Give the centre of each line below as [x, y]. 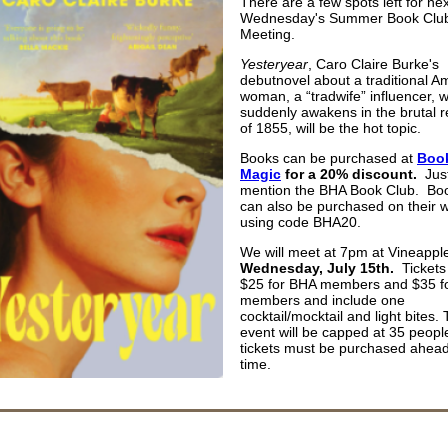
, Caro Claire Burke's [373, 64]
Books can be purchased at [328, 158]
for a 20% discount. [351, 174]
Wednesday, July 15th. [317, 268]
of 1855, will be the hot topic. [330, 128]
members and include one [322, 300]
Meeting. [267, 34]
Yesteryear [274, 64]
